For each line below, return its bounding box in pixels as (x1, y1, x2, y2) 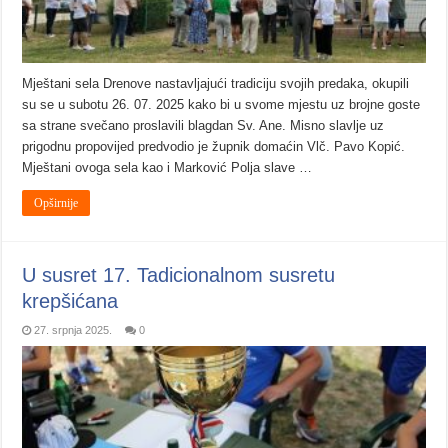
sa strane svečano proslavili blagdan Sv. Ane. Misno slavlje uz (22, 117, 385, 133)
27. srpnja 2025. (34, 323, 113, 336)
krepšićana (22, 289, 119, 312)
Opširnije (34, 195, 79, 210)
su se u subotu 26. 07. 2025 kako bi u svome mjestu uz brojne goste (22, 96, 421, 112)
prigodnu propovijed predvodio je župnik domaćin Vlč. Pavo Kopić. (22, 138, 410, 154)
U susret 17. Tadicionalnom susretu (22, 263, 336, 286)
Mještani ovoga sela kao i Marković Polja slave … (22, 159, 313, 175)
